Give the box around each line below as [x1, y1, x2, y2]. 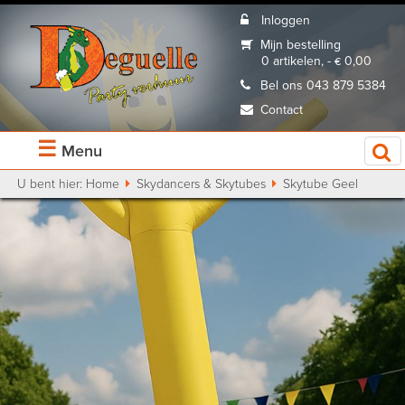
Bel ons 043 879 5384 [260, 80, 387, 92]
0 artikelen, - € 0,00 [260, 55, 372, 68]
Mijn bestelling [260, 39, 342, 52]
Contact [260, 104, 304, 117]
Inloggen [260, 14, 310, 27]
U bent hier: [17, 178, 87, 191]
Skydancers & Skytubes [137, 178, 267, 191]
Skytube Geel [279, 178, 359, 191]
